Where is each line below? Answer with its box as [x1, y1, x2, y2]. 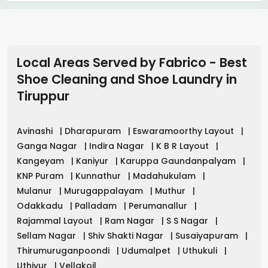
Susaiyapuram [175, 229, 240, 242]
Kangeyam [17, 154, 66, 167]
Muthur [155, 184, 188, 197]
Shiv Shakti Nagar [88, 229, 166, 242]
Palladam [75, 199, 119, 212]
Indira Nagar [89, 139, 147, 152]
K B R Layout [156, 139, 211, 152]
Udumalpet [121, 244, 173, 257]
